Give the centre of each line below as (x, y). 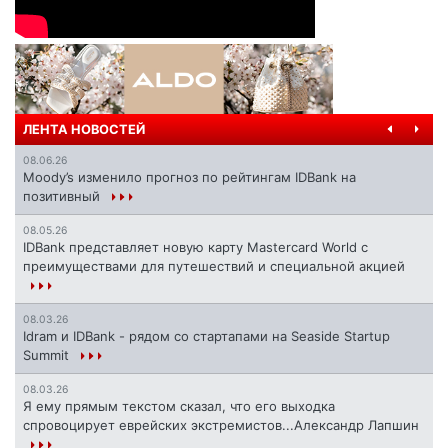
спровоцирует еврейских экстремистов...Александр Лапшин (221, 425)
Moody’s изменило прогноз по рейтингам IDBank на (189, 177)
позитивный (63, 196)
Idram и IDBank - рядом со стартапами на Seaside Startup (206, 336)
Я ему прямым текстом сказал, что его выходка (179, 406)
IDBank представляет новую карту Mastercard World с (195, 247)
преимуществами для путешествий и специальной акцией (214, 266)
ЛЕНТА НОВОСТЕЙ (84, 130)
